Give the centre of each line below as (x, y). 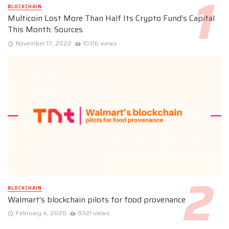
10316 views (100, 43)
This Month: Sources (45, 30)
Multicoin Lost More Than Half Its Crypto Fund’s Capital (111, 18)
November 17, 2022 (43, 43)
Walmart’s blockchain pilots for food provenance (97, 199)
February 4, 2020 (41, 213)
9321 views (94, 213)
